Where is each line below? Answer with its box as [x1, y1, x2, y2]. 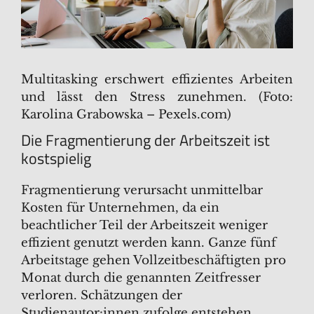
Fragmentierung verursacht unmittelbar [21, 183, 263, 198]
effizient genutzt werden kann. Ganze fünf [21, 235, 276, 251]
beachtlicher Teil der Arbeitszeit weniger [21, 218, 268, 233]
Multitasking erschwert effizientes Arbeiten [21, 72, 293, 88]
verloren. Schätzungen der [21, 288, 182, 303]
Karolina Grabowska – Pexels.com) [21, 107, 231, 123]
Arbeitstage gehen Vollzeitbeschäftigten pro [21, 253, 286, 268]
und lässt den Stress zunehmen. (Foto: [21, 90, 293, 105]
